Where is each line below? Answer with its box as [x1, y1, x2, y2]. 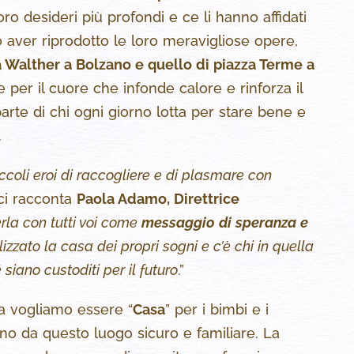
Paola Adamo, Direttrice [77, 190, 239, 208]
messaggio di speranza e [141, 214, 308, 232]
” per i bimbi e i [165, 301, 269, 318]
